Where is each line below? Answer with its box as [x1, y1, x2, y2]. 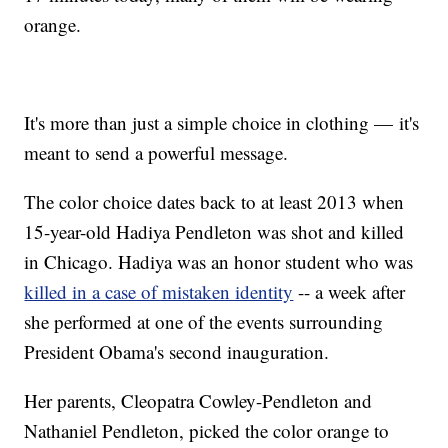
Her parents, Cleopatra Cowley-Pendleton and [24, 387, 373, 413]
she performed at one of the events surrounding [24, 308, 384, 334]
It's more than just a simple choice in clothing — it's [24, 109, 420, 135]
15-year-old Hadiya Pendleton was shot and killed [24, 218, 405, 244]
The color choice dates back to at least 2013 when [24, 188, 405, 214]
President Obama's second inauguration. [24, 338, 330, 364]
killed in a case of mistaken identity [24, 278, 294, 304]
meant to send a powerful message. [24, 139, 289, 165]
